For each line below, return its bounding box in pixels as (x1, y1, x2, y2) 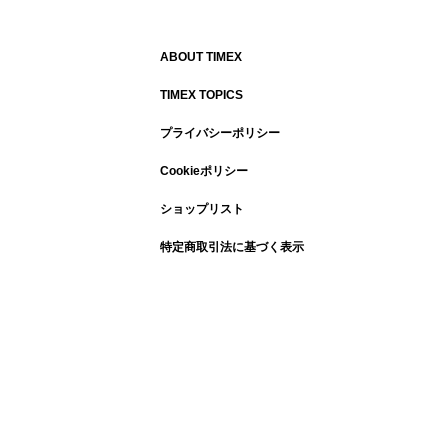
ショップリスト (160, 202, 244, 217)
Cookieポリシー (160, 164, 248, 179)
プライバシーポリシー (160, 126, 280, 141)
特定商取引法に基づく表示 (160, 240, 304, 255)
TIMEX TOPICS (160, 88, 243, 103)
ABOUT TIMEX (160, 50, 242, 65)
